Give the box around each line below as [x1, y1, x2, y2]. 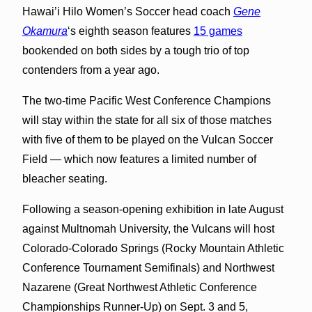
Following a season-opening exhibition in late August [22, 203, 283, 215]
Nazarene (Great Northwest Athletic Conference [22, 281, 257, 293]
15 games [193, 24, 242, 37]
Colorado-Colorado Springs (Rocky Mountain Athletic [22, 242, 284, 254]
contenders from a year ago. [22, 63, 159, 76]
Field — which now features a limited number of [22, 153, 256, 165]
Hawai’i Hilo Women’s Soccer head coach [22, 5, 233, 17]
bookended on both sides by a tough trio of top [22, 44, 249, 56]
